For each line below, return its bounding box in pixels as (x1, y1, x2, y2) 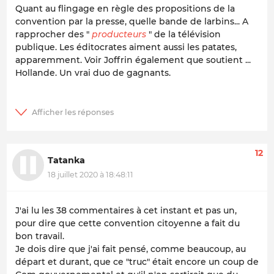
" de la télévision (146, 28, 221, 40)
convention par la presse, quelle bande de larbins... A (15, 15, 248, 27)
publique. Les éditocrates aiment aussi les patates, (15, 41, 237, 53)
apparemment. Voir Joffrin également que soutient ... (15, 54, 251, 65)
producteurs (92, 28, 146, 40)
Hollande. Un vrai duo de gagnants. (15, 67, 171, 78)
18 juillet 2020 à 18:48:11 (48, 170, 133, 180)
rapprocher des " (15, 28, 92, 40)
